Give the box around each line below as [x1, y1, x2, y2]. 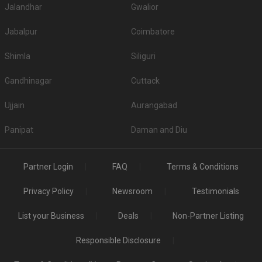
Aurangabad [131, 101, 177, 111]
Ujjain [5, 101, 25, 111]
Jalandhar [5, 2, 42, 12]
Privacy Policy [23, 187, 74, 196]
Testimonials [191, 187, 239, 196]
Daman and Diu [131, 125, 187, 135]
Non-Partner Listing [173, 211, 244, 221]
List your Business [18, 211, 84, 221]
